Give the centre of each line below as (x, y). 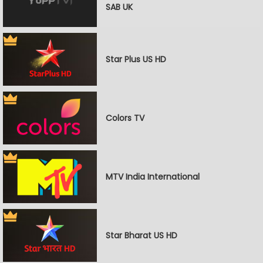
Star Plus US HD (136, 59)
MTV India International (153, 176)
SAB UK (119, 7)
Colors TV (125, 118)
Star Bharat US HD (141, 235)
